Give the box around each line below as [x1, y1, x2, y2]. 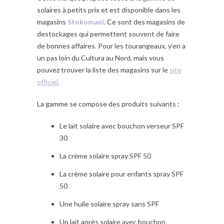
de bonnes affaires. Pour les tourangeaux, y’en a [37, 41, 185, 50]
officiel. [37, 77, 59, 86]
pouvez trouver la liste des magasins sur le [37, 65, 169, 74]
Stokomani [67, 17, 104, 26]
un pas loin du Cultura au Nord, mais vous [37, 53, 164, 62]
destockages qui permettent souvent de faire [37, 29, 179, 38]
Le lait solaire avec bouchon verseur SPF [59, 121, 184, 130]
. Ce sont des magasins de [104, 17, 185, 26]
